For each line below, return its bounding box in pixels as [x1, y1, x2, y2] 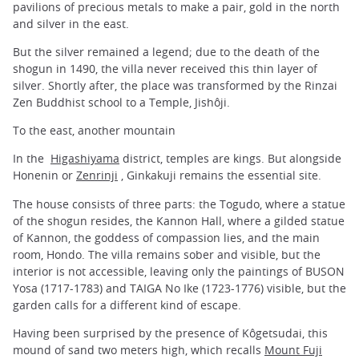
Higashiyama [50, 151, 119, 167]
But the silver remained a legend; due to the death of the [13, 44, 320, 60]
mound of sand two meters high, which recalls [13, 341, 264, 357]
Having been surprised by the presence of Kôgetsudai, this [13, 325, 328, 341]
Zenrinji [76, 167, 118, 184]
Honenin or [13, 167, 76, 184]
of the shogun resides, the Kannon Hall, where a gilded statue [13, 212, 345, 228]
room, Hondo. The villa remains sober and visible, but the [13, 246, 321, 262]
